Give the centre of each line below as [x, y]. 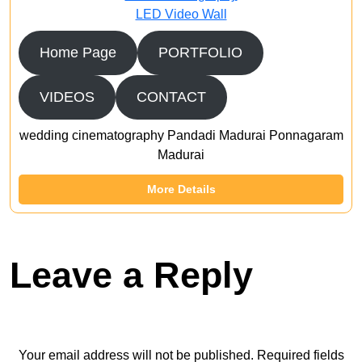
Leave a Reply [131, 275]
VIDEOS [67, 97]
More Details [181, 189]
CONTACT [171, 97]
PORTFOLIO [200, 53]
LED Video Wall [181, 14]
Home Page [78, 53]
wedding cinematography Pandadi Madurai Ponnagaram [181, 135]
